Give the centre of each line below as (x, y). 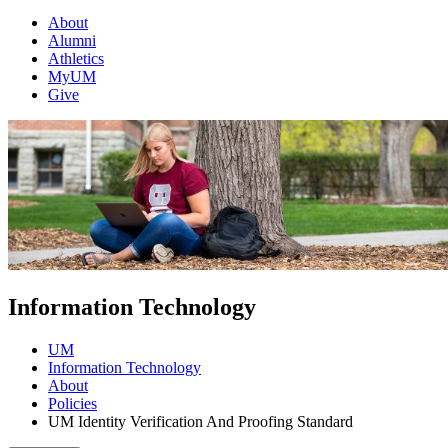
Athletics (76, 59)
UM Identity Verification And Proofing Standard (200, 421)
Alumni (72, 41)
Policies (72, 403)
